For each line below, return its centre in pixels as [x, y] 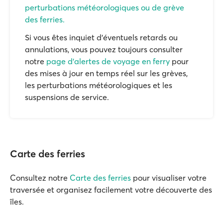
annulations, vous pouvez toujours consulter [104, 49]
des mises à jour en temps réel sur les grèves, [106, 73]
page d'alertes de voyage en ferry [108, 61]
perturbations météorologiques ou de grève [105, 7]
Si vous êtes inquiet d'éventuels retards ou [101, 37]
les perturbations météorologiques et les [99, 85]
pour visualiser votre [169, 178]
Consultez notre [40, 178]
